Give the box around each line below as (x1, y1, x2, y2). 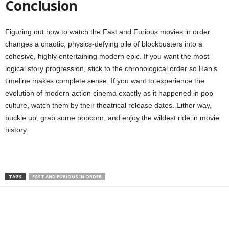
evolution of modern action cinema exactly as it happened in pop (5, 88, 213, 97)
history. (5, 125, 28, 134)
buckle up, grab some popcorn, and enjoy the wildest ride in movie (5, 113, 219, 122)
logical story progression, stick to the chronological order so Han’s (5, 64, 217, 73)
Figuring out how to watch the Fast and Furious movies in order (5, 27, 210, 36)
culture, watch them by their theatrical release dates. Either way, (5, 101, 212, 109)
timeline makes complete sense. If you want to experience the (5, 76, 204, 85)
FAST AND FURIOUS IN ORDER (32, 173, 102, 180)
